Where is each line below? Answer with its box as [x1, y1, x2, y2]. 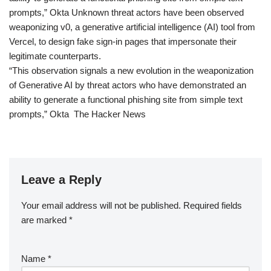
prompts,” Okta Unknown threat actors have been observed [9, 7, 244, 18]
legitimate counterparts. [9, 51, 101, 62]
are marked [21, 215, 69, 226]
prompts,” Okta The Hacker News [9, 109, 146, 120]
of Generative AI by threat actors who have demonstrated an [9, 80, 246, 91]
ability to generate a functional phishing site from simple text [9, 94, 243, 105]
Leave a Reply [21, 173, 102, 187]
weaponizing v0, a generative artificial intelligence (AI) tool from [9, 22, 255, 33]
